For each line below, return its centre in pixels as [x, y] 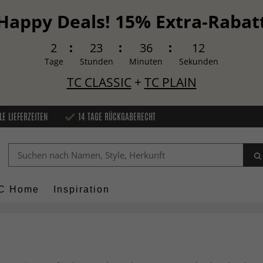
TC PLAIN [170, 82]
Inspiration [82, 190]
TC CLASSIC [99, 82]
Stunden [96, 62]
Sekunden [198, 62]
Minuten [146, 62]
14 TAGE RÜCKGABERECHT [117, 116]
